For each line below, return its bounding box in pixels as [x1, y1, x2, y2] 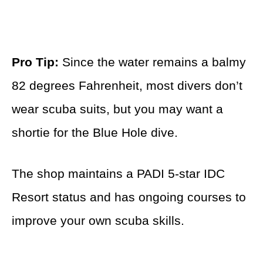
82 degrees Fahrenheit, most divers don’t [12, 79, 242, 93]
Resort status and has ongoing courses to [12, 190, 246, 204]
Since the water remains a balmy [59, 55, 246, 69]
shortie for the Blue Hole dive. [12, 126, 178, 140]
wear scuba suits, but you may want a [12, 102, 223, 116]
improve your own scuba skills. [12, 214, 184, 228]
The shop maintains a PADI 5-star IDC [12, 167, 225, 181]
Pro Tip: [12, 55, 59, 69]
